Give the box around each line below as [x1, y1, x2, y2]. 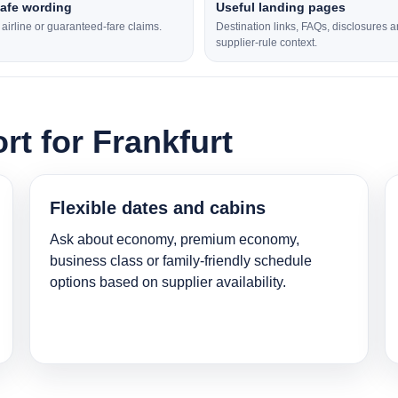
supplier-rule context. [216, 36, 317, 50]
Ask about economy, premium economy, [50, 232, 300, 248]
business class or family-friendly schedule [50, 253, 313, 269]
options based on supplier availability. [50, 275, 287, 291]
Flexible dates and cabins [50, 198, 267, 219]
